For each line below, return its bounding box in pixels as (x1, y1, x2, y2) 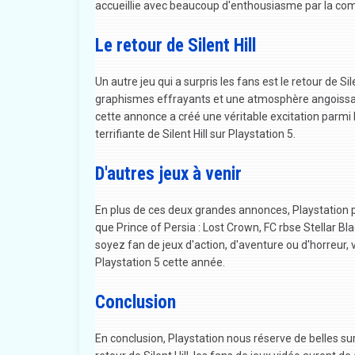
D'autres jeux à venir (94, 162, 242, 185)
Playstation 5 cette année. (94, 255, 225, 269)
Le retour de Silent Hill (94, 34, 256, 56)
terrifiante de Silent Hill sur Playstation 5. (94, 127, 296, 140)
